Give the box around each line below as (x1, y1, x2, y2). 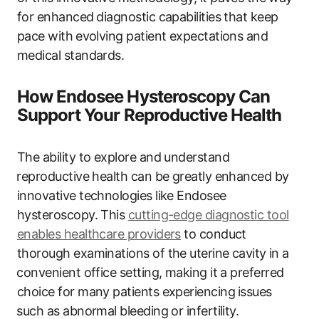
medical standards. (17, 47, 125, 63)
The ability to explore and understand (17, 149, 230, 164)
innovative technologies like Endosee (17, 187, 226, 203)
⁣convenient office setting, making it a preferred (17, 264, 284, 280)
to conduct (180, 226, 246, 241)
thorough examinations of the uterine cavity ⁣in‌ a (17, 245, 289, 261)
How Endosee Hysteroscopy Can (17, 85, 271, 107)
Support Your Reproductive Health (17, 104, 282, 125)
